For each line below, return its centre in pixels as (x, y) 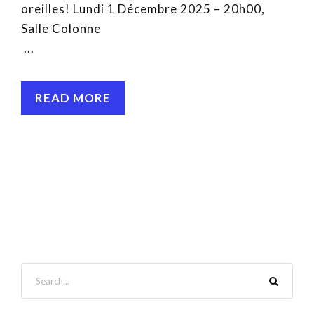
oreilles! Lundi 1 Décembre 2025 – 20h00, (143, 9)
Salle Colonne (152, 29)
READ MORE (73, 98)
